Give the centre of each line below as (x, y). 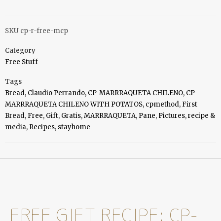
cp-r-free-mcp (44, 31)
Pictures (172, 116)
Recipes (42, 127)
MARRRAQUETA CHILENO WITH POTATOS (74, 105)
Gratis (71, 116)
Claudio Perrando (56, 93)
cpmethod (162, 105)
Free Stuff (21, 62)
